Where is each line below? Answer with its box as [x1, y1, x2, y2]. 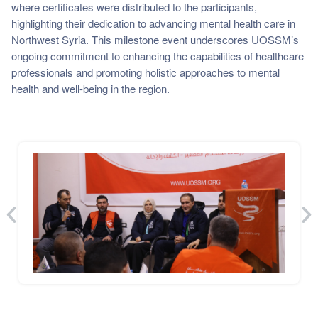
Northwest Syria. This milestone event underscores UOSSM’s [11, 31, 299, 47]
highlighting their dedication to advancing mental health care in [11, 15, 295, 31]
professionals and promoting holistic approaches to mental [11, 64, 280, 79]
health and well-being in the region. [11, 80, 170, 96]
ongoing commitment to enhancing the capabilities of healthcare [11, 48, 304, 63]
